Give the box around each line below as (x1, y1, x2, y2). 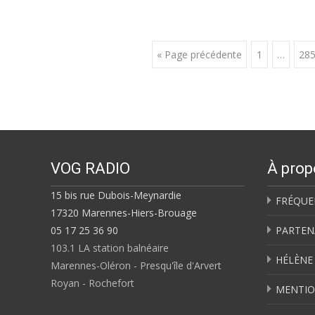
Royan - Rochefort (51, 276, 134, 290)
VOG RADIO (51, 160, 130, 177)
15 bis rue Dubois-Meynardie (51, 188, 181, 202)
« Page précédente (156, 48, 242, 61)
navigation (50, 85, 205, 125)
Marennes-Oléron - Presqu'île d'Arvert (51, 259, 221, 272)
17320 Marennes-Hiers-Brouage (51, 206, 197, 219)
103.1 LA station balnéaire (51, 241, 169, 255)
